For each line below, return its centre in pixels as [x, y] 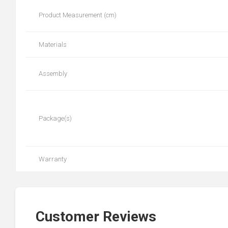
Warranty [53, 159]
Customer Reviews [96, 217]
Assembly [53, 74]
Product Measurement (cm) [78, 15]
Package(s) [55, 118]
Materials [53, 45]
